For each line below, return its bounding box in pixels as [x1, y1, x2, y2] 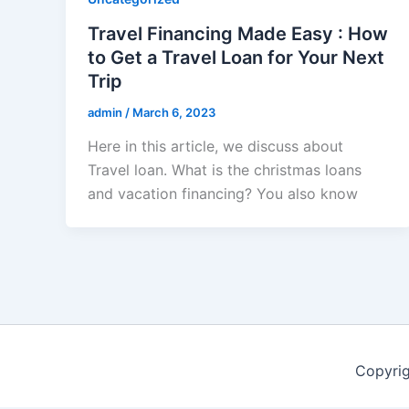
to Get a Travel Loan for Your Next [88, 46, 384, 68]
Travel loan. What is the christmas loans [88, 161, 362, 180]
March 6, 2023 [132, 104, 215, 120]
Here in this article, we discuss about [88, 137, 343, 156]
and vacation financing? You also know [88, 184, 358, 204]
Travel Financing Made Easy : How [88, 22, 388, 45]
